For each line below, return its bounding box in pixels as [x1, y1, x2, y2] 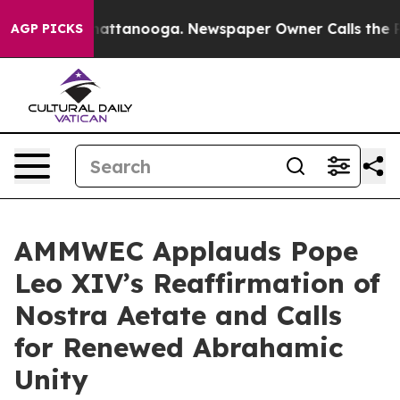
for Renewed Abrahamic [14, 330, 343, 364]
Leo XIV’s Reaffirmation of [14, 266, 380, 300]
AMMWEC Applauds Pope [14, 234, 358, 268]
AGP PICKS [11, 21, 83, 37]
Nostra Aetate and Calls [14, 298, 342, 332]
